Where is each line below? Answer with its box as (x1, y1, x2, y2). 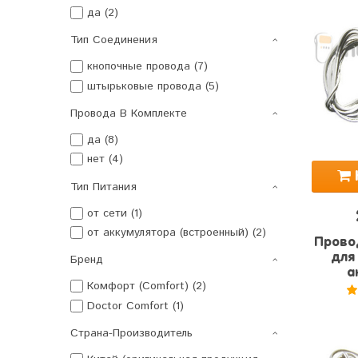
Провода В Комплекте (70, 105, 187, 121)
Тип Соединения (70, 32, 157, 49)
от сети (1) (87, 205, 142, 221)
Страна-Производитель (70, 325, 193, 342)
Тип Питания (70, 178, 137, 195)
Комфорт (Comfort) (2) (87, 278, 206, 295)
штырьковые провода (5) (87, 78, 219, 94)
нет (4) (87, 151, 123, 168)
